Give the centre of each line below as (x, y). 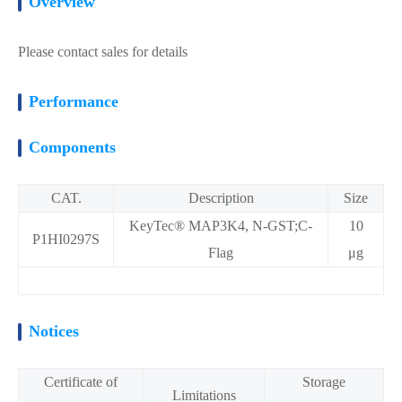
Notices (54, 331)
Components (72, 147)
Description (221, 198)
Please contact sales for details (103, 52)
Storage (324, 382)
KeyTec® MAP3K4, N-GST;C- (221, 226)
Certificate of (81, 382)
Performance (74, 101)
